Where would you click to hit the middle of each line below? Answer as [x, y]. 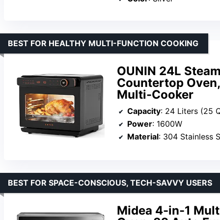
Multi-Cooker [155, 94]
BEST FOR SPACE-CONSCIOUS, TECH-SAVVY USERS [110, 183]
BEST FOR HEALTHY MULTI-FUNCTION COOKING [103, 43]
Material [143, 136]
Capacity [144, 111]
